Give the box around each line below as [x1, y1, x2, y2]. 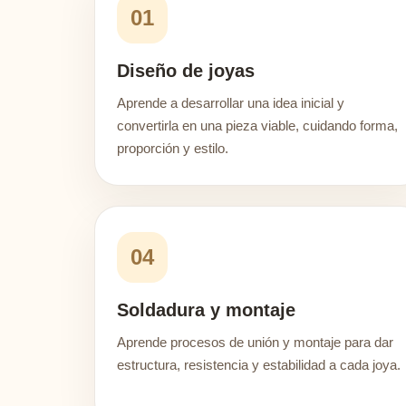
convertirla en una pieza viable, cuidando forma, [117, 118, 398, 133]
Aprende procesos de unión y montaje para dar [117, 334, 393, 350]
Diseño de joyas [117, 61, 255, 81]
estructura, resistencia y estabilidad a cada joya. [117, 357, 401, 372]
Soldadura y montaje [117, 300, 295, 320]
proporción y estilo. [117, 140, 228, 156]
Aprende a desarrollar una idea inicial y [117, 95, 344, 111]
